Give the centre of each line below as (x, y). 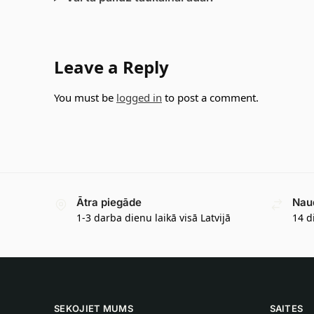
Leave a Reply (111, 67)
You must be (85, 97)
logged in (139, 97)
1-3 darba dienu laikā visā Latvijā (153, 218)
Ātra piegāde (109, 202)
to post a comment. (210, 97)
